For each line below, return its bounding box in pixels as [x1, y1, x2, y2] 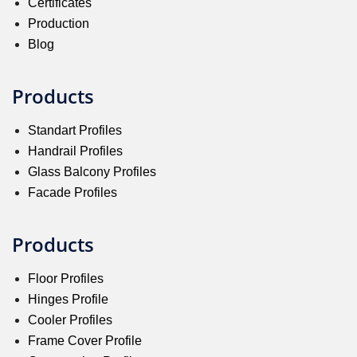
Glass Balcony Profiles [28, 164, 156, 178]
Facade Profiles [28, 185, 117, 199]
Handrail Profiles [28, 143, 123, 158]
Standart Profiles [28, 123, 122, 137]
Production [28, 16, 89, 30]
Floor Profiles [28, 271, 104, 285]
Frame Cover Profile [28, 333, 142, 347]
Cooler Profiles [28, 312, 112, 327]
